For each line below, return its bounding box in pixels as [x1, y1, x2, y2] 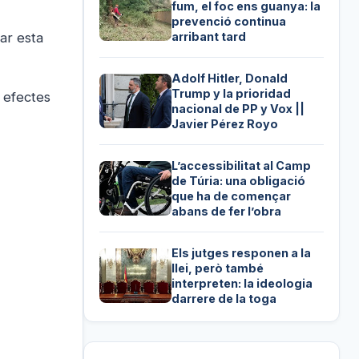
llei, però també [171, 260, 264, 275]
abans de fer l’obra [171, 204, 282, 218]
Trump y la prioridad [171, 86, 292, 100]
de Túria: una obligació [171, 173, 306, 188]
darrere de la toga [171, 291, 277, 305]
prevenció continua [171, 14, 287, 28]
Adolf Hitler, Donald [171, 71, 288, 85]
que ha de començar [171, 188, 292, 203]
